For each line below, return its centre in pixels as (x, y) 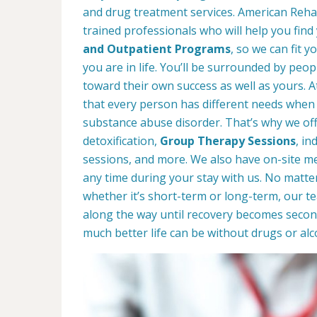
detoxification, (121, 141)
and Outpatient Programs (157, 49)
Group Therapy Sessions (228, 141)
